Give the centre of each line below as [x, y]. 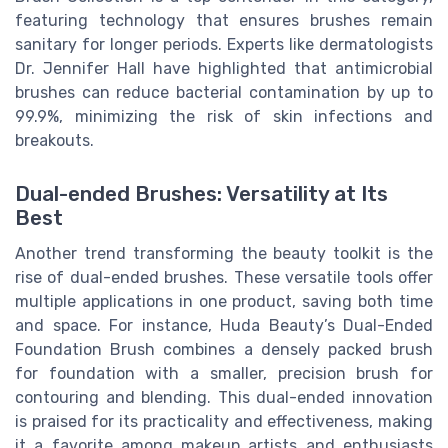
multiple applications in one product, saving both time [224, 302]
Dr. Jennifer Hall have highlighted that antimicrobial [224, 69]
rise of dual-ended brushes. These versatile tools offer [224, 278]
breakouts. [54, 141]
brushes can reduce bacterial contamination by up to [224, 93]
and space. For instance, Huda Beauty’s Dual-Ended [224, 326]
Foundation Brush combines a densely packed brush [224, 350]
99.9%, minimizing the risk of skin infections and [224, 117]
